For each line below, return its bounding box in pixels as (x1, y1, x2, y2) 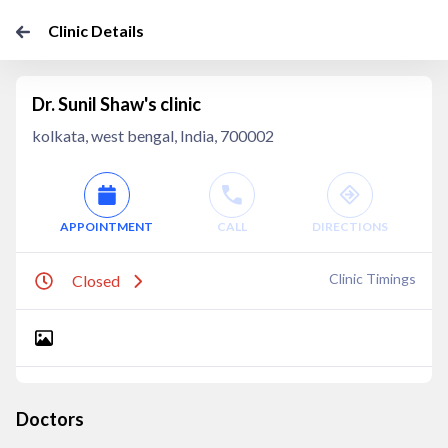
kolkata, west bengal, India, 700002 (32, 126, 274, 145)
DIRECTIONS (311, 219, 388, 234)
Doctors (16, 408, 84, 430)
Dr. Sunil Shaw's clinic (32, 93, 201, 115)
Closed (72, 271, 120, 290)
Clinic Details (48, 21, 144, 40)
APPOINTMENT (60, 219, 154, 234)
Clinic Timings (329, 270, 416, 287)
